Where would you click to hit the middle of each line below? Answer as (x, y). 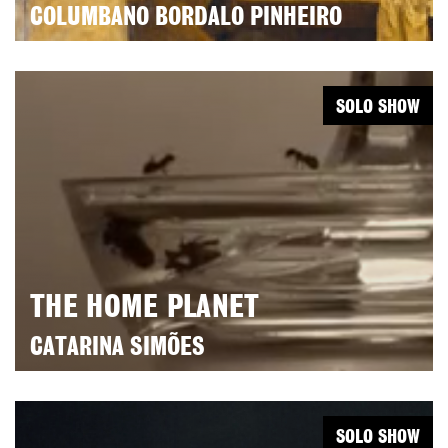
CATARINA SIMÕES (117, 348)
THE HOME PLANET (145, 308)
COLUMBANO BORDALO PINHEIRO (186, 18)
